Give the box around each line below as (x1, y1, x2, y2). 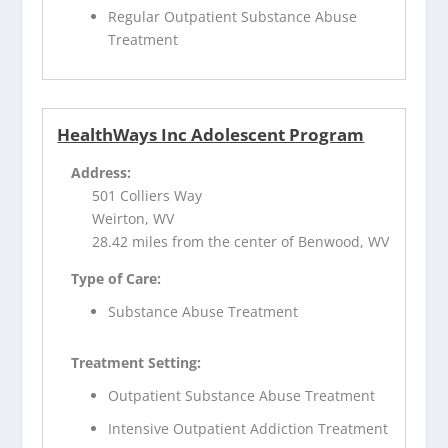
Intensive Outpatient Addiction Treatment (108, 418, 389, 438)
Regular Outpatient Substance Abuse (108, 7, 358, 27)
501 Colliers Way (92, 186, 203, 206)
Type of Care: (71, 269, 162, 289)
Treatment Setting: (71, 352, 202, 372)
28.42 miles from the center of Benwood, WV (92, 232, 390, 252)
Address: (71, 163, 132, 183)
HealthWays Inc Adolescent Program (57, 123, 365, 147)
